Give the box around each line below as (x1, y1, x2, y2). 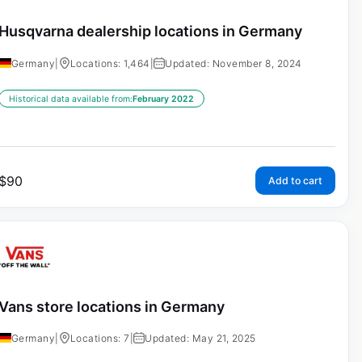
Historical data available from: (8, 93, 133, 104)
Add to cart (267, 174, 322, 187)
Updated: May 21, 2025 (145, 332, 256, 345)
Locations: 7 (69, 332, 130, 345)
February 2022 (132, 93, 194, 104)
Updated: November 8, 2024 (165, 57, 302, 69)
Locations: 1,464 (69, 57, 150, 69)
